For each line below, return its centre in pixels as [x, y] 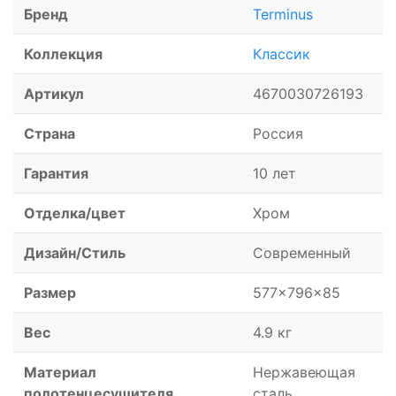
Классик [282, 54]
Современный [302, 253]
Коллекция [63, 54]
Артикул [54, 94]
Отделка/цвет [75, 213]
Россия [278, 134]
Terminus [283, 15]
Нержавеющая [304, 373]
